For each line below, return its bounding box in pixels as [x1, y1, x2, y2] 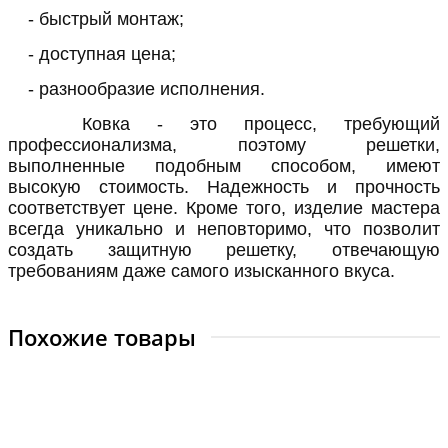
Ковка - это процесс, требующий [28, 113, 440, 134]
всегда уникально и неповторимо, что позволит [8, 218, 440, 239]
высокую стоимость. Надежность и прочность [8, 176, 440, 197]
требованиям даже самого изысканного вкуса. [8, 260, 395, 281]
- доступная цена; [28, 43, 176, 64]
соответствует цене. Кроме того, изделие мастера [8, 197, 440, 218]
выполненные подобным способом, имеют [8, 155, 440, 176]
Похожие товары [8, 321, 196, 353]
